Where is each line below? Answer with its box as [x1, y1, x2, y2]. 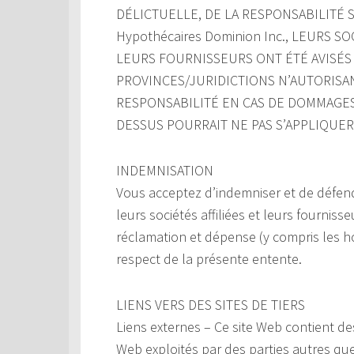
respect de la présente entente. [116, 250, 302, 268]
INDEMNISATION [116, 161, 213, 179]
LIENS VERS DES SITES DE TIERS [116, 296, 305, 314]
